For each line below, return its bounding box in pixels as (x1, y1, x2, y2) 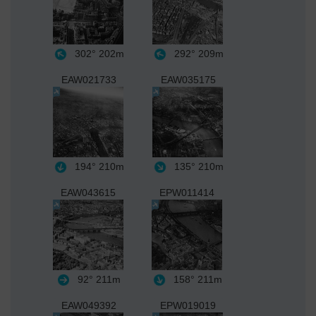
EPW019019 (160, 300, 216, 312)
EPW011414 (159, 187, 214, 199)
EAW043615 (61, 187, 116, 199)
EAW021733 (61, 74, 116, 86)
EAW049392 (61, 300, 116, 312)
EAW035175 (160, 74, 216, 86)
